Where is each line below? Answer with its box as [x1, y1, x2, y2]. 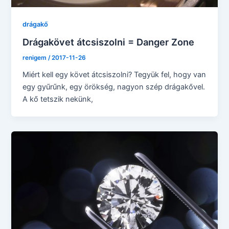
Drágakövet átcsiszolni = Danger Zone [22, 36, 195, 48]
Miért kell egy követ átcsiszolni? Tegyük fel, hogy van [22, 70, 207, 79]
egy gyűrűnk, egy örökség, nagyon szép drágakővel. [22, 82, 205, 91]
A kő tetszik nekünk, [22, 94, 94, 104]
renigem [22, 54, 49, 61]
